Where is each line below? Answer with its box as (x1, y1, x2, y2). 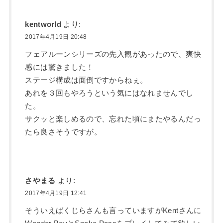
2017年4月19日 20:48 (25, 33, 87, 41)
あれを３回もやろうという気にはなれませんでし (25, 89, 194, 98)
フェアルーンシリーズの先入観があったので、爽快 (25, 50, 201, 59)
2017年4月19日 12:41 (25, 190, 87, 197)
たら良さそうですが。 (25, 128, 102, 136)
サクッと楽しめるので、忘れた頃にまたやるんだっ (25, 115, 201, 123)
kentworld (25, 20, 62, 29)
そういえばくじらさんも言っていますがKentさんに (25, 207, 202, 215)
